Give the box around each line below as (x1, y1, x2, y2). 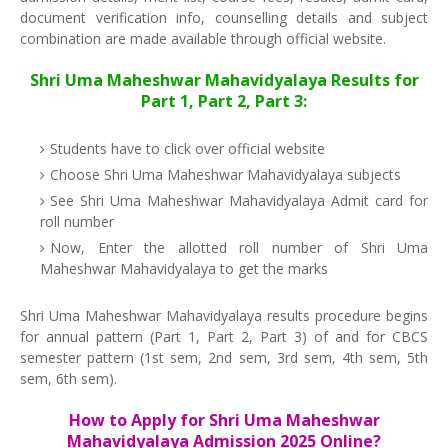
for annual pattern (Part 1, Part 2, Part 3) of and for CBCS (20, 327, 428, 346)
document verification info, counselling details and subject (20, 8, 428, 27)
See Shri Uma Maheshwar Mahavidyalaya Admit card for (50, 191, 428, 210)
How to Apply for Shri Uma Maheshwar (68, 409, 380, 431)
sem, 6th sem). (20, 369, 117, 388)
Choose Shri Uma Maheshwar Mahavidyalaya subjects (50, 165, 401, 184)
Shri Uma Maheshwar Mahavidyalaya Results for (29, 69, 419, 91)
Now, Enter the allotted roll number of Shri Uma (50, 238, 428, 257)
